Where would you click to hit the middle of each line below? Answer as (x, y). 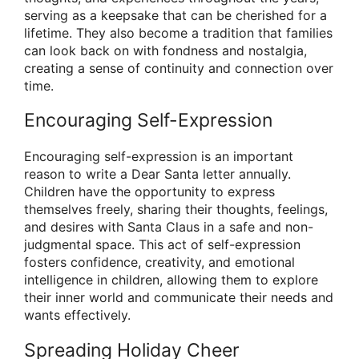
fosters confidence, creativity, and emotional (159, 262)
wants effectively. (77, 315)
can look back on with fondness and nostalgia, (165, 51)
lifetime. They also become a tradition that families (178, 33)
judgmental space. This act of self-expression (162, 245)
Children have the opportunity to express (149, 192)
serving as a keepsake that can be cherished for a (175, 16)
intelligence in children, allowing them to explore (171, 280)
